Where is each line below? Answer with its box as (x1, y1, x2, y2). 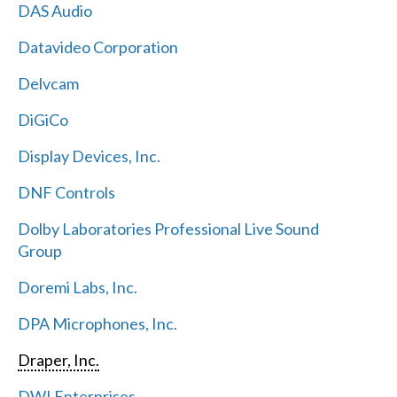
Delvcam (17, 73, 79, 93)
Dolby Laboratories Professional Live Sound (17, 218, 319, 238)
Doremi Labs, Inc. (17, 276, 137, 297)
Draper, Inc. (17, 349, 99, 370)
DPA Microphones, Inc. (17, 313, 177, 333)
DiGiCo (17, 109, 68, 129)
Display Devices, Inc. (17, 145, 160, 166)
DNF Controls (17, 182, 115, 202)
